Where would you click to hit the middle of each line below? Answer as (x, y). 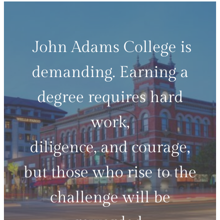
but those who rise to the (110, 173)
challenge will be (110, 198)
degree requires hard (110, 97)
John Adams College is (110, 47)
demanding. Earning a (110, 72)
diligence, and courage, (110, 148)
